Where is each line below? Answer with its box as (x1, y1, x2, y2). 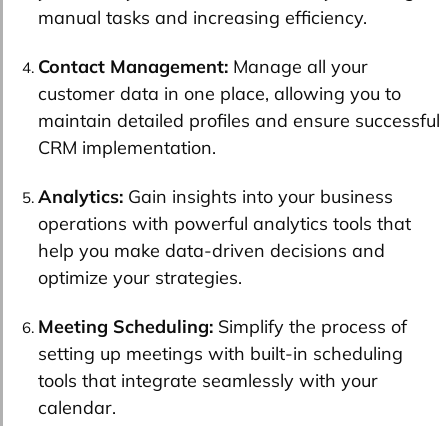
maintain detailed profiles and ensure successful (38, 108, 440, 132)
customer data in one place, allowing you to (38, 81, 401, 105)
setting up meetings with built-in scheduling (38, 341, 403, 365)
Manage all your (228, 54, 368, 78)
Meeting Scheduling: (38, 314, 213, 338)
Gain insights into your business (128, 184, 393, 208)
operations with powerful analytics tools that (38, 211, 411, 235)
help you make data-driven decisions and (38, 238, 385, 262)
